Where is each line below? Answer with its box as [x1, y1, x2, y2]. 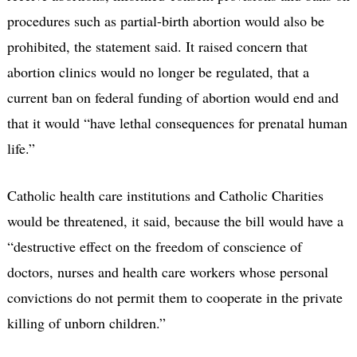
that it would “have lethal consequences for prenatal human [6, 112, 347, 132]
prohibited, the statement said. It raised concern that [6, 36, 308, 56]
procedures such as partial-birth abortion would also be [6, 10, 324, 30]
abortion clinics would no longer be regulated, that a [6, 61, 309, 81]
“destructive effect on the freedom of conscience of [6, 236, 302, 256]
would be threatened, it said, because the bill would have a [6, 210, 343, 230]
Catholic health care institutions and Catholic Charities [6, 185, 324, 205]
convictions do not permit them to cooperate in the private [6, 287, 343, 307]
